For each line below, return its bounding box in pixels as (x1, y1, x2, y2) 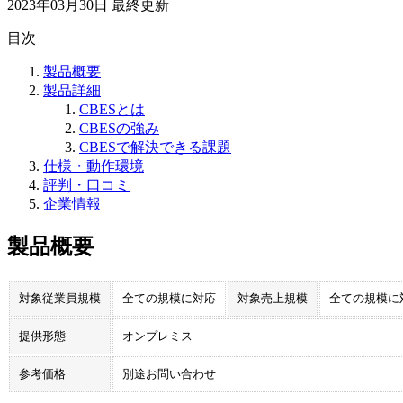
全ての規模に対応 (122, 291, 216, 306)
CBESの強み (79, 121, 159, 137)
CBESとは (79, 102, 145, 118)
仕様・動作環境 (43, 158, 144, 175)
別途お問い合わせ (122, 367, 216, 381)
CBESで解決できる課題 (79, 139, 231, 156)
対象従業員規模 (19, 291, 101, 306)
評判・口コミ (43, 177, 130, 193)
